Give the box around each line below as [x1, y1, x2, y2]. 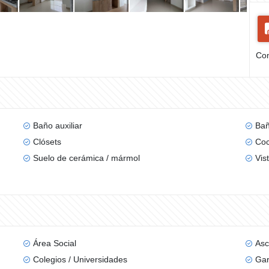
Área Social [32, 238, 76, 248]
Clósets [32, 137, 61, 147]
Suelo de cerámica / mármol [32, 153, 140, 163]
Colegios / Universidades [32, 255, 127, 264]
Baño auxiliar [32, 121, 82, 130]
